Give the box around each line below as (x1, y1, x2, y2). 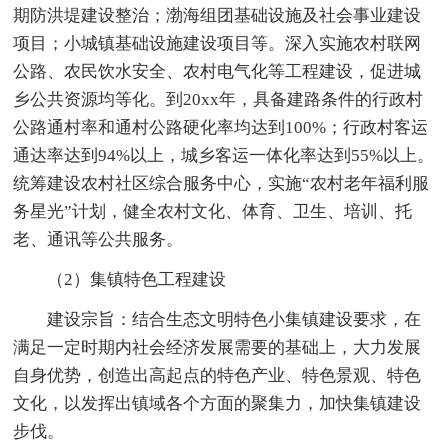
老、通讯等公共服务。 (13, 229, 184, 249)
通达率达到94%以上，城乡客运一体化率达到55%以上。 (13, 145, 435, 165)
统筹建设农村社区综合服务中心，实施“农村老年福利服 (13, 173, 430, 193)
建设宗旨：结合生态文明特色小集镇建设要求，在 (13, 309, 422, 329)
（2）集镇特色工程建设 (13, 269, 227, 289)
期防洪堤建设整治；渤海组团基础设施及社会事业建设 (13, 5, 422, 25)
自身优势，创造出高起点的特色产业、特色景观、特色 (13, 365, 422, 385)
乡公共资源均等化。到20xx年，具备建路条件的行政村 (13, 89, 424, 109)
